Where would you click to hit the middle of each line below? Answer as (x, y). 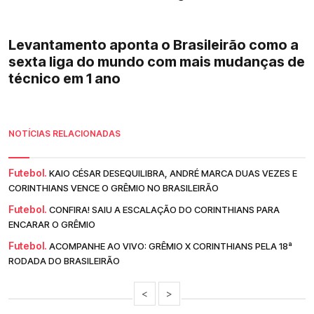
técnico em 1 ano (64, 79)
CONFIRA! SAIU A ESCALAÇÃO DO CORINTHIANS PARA (164, 210)
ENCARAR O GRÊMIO (52, 225)
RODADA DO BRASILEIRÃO (64, 261)
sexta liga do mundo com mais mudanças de (157, 62)
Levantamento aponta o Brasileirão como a (153, 45)
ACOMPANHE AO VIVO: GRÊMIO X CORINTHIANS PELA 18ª (171, 246)
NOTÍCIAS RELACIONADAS (64, 134)
